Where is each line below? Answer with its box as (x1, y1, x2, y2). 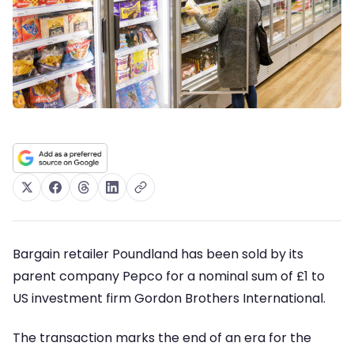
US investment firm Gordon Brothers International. (13, 288, 326, 307)
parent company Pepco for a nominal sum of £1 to (13, 266, 325, 285)
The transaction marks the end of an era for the (13, 329, 311, 348)
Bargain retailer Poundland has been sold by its (13, 244, 303, 263)
